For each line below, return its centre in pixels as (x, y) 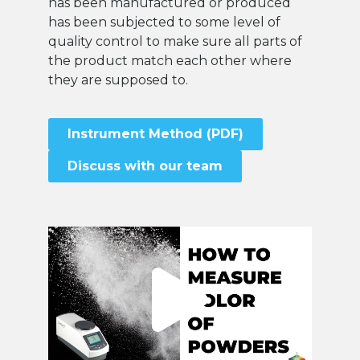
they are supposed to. (118, 80)
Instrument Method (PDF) (155, 133)
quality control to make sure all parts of (175, 42)
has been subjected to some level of (164, 22)
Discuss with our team (145, 166)
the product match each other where (170, 61)
